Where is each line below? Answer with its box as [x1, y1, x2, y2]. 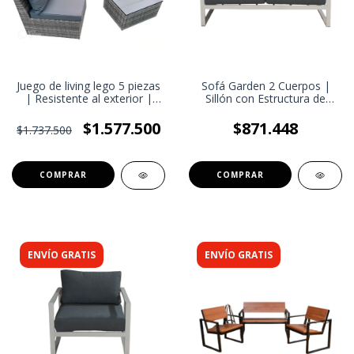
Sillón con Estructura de [205, 91, 326, 107]
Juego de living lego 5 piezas [17, 78, 160, 94]
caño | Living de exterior [202, 104, 329, 119]
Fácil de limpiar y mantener [20, 104, 157, 119]
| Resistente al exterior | [24, 91, 153, 107]
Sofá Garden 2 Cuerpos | [201, 78, 330, 94]
